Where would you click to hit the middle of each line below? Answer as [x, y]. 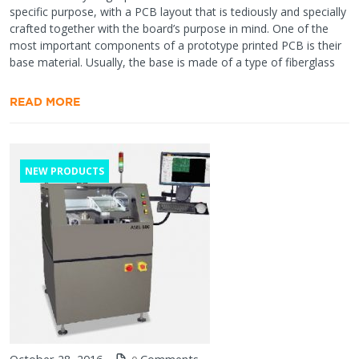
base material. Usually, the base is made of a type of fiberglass [172, 62]
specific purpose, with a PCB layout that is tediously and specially [178, 11]
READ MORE [45, 101]
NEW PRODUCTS [65, 171]
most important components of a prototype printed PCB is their [175, 45]
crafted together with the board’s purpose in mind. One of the [169, 28]
